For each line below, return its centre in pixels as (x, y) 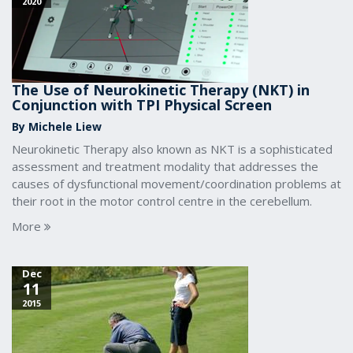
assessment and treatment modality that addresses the (165, 166)
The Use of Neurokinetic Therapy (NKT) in (161, 90)
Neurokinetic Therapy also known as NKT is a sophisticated (172, 149)
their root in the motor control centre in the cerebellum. (162, 201)
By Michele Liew (57, 126)
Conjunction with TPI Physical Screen (142, 105)
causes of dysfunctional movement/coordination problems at (176, 184)
